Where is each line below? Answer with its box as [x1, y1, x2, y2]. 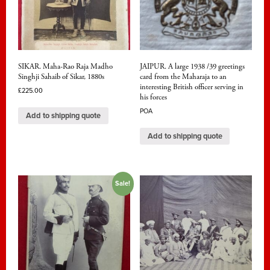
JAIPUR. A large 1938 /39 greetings [139, 61, 245, 72]
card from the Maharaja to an [139, 72, 227, 83]
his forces [139, 92, 167, 103]
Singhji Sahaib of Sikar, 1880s [18, 72, 104, 83]
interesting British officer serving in [139, 82, 243, 93]
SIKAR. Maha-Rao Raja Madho [18, 61, 113, 72]
